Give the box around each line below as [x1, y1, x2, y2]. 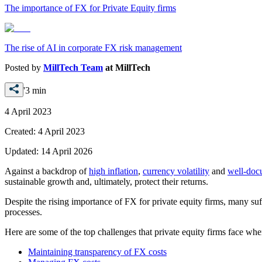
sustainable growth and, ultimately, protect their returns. [5, 176, 208, 187]
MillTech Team [43, 62, 103, 73]
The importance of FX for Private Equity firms [5, 2, 176, 13]
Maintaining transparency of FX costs [28, 246, 167, 257]
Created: [5, 126, 38, 136]
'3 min [23, 85, 46, 95]
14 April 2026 [41, 146, 92, 156]
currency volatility [143, 166, 209, 176]
